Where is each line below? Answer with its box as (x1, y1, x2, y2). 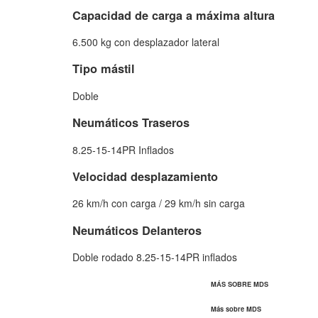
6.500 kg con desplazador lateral (72, 35, 219, 50)
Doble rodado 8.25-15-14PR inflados (72, 250, 237, 265)
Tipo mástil (72, 60, 135, 77)
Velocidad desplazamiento (72, 168, 218, 185)
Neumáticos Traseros (72, 114, 190, 131)
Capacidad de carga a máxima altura (72, 6, 275, 23)
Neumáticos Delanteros (72, 221, 202, 238)
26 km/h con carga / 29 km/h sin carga (72, 196, 245, 211)
